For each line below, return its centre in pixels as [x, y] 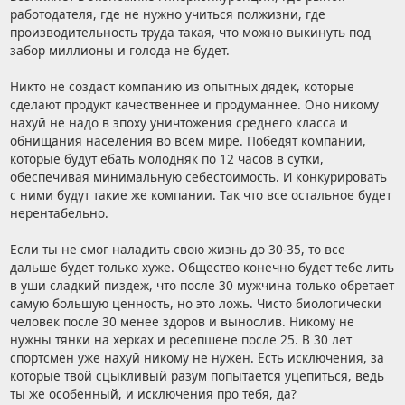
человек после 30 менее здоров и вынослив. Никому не [182, 322]
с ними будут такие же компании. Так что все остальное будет [200, 195]
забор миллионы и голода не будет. [119, 51]
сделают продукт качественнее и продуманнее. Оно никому [194, 105]
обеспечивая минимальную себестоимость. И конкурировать [198, 177]
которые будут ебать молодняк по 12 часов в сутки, [166, 159]
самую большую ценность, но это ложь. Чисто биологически [195, 304]
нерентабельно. [59, 213]
